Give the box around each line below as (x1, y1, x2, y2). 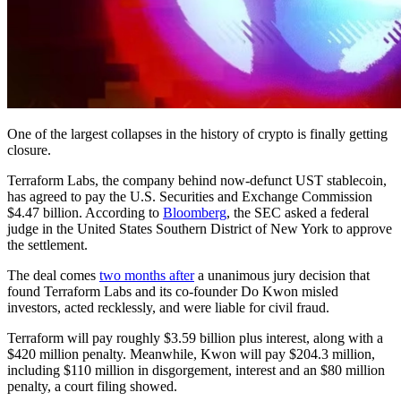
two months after (99, 268, 194, 284)
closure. (7, 142, 51, 158)
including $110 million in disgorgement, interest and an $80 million (7, 363, 385, 379)
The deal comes (7, 268, 99, 284)
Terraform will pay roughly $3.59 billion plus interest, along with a (7, 330, 383, 346)
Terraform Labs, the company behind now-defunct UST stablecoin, (7, 173, 387, 189)
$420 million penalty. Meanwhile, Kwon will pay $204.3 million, (7, 346, 375, 363)
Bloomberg (163, 205, 226, 221)
